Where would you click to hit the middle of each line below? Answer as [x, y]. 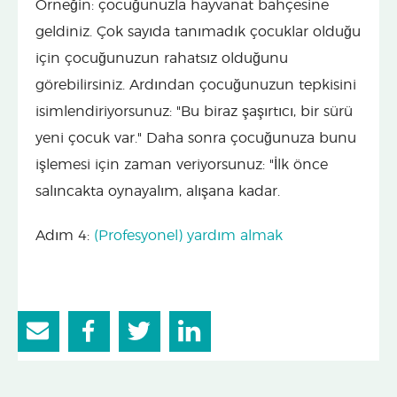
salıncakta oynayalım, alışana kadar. [158, 191]
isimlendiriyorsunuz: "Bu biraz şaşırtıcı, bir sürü [194, 111]
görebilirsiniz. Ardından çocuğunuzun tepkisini [196, 85]
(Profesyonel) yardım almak [188, 235]
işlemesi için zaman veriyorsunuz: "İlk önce [182, 164]
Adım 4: [65, 235]
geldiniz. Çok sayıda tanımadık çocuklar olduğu [198, 31]
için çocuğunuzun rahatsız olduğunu [162, 58]
